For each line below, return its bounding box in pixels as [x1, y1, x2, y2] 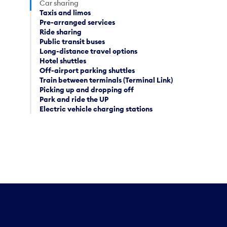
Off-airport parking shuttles [40, 66, 135, 75]
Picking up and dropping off [40, 85, 134, 95]
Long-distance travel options [40, 47, 138, 56]
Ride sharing [40, 27, 82, 37]
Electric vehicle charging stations [40, 104, 153, 114]
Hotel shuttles [40, 56, 87, 66]
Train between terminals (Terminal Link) [40, 75, 173, 85]
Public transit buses [40, 37, 105, 47]
